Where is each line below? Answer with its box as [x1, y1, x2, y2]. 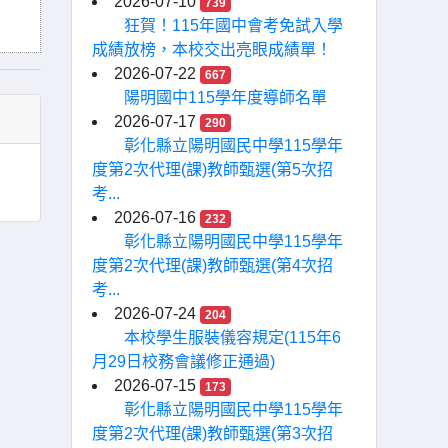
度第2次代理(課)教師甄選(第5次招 [92, 161, 333, 178]
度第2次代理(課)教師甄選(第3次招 [92, 425, 333, 442]
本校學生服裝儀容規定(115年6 [124, 329, 341, 346]
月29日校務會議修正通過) [92, 353, 275, 370]
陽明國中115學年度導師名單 [124, 89, 327, 106]
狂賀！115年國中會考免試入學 [124, 17, 343, 34]
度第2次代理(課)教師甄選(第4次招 [92, 257, 333, 274]
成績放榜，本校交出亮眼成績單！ [92, 41, 332, 58]
